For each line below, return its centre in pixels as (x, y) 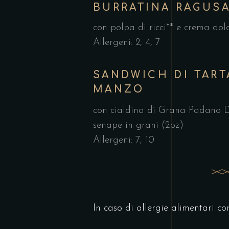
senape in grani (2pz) (138, 125)
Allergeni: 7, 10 (124, 140)
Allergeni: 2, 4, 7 (127, 43)
